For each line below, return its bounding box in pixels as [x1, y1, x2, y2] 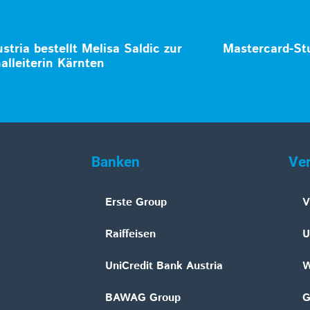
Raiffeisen [105, 226, 156, 243]
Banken [91, 154, 140, 171]
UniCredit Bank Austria [105, 258, 223, 275]
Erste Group [105, 194, 167, 211]
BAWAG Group [105, 290, 181, 307]
